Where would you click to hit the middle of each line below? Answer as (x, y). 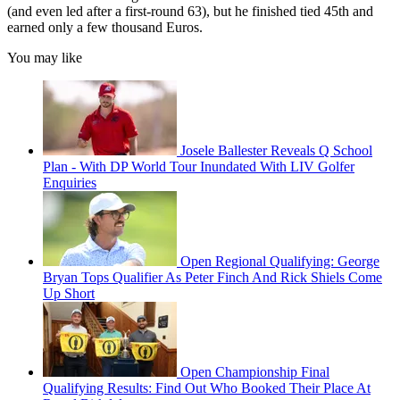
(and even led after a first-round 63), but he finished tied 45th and (190, 12)
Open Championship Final (255, 372)
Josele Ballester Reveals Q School (276, 151)
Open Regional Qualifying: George (280, 262)
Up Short (69, 294)
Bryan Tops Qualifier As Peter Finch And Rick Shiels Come (212, 278)
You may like (45, 58)
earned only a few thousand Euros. (105, 28)
